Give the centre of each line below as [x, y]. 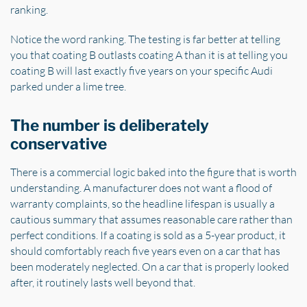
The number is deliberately [110, 126]
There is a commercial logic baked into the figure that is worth [153, 172]
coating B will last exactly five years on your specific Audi [142, 71]
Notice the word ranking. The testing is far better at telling [145, 39]
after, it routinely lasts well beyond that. [103, 283]
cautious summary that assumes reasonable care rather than [151, 220]
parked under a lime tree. [68, 87]
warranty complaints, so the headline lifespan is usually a [143, 204]
